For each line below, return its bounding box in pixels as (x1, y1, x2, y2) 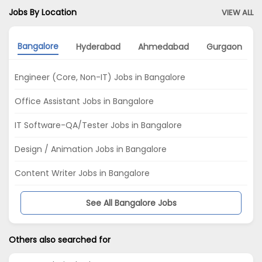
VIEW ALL (222, 6, 253, 18)
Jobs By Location (9, 6, 77, 18)
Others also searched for (9, 233, 111, 246)
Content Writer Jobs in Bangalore (15, 167, 150, 179)
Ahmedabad (138, 41, 189, 53)
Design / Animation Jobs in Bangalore (15, 143, 167, 155)
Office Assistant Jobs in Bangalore (15, 95, 154, 107)
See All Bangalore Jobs (85, 196, 177, 209)
